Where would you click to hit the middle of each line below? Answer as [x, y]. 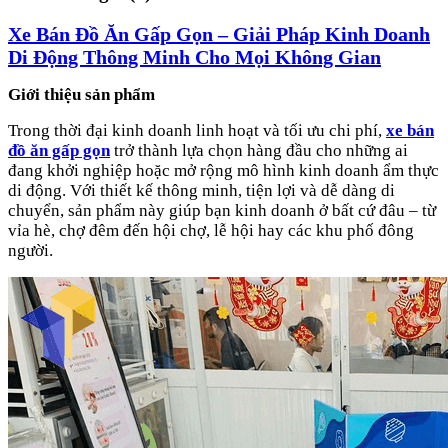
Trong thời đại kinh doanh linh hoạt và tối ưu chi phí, [197, 130]
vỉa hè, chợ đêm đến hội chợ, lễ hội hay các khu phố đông [211, 230]
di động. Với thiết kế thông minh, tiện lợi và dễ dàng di [201, 190]
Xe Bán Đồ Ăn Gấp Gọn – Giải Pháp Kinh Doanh [219, 33]
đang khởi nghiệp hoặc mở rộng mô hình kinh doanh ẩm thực [223, 170]
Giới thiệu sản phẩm [81, 94]
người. [30, 250]
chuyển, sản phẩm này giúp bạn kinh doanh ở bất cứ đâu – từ [222, 210]
